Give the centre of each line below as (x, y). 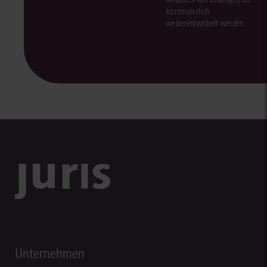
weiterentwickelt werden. (206, 23)
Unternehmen (50, 254)
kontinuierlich (188, 11)
